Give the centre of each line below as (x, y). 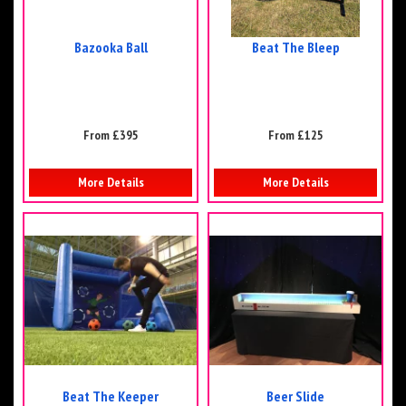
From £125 (295, 135)
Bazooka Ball (111, 48)
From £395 (111, 135)
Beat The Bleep (295, 48)
